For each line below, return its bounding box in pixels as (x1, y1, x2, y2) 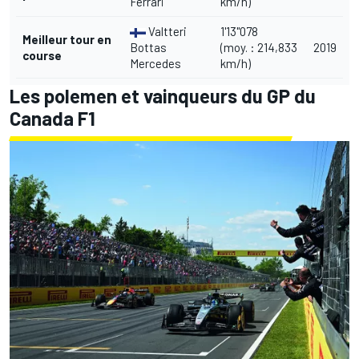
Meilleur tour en (22, 32, 111, 47)
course (22, 48, 62, 63)
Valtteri (146, 24, 187, 39)
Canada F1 (10, 107, 95, 131)
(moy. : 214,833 (220, 40, 297, 55)
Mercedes (130, 56, 181, 71)
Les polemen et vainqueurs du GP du (10, 84, 316, 108)
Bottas (130, 40, 167, 55)
